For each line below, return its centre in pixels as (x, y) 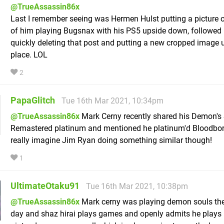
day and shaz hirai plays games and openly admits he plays (116, 214)
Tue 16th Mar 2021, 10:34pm (112, 101)
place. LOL (29, 55)
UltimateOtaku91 (45, 186)
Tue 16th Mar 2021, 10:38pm (137, 186)
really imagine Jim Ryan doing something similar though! (111, 140)
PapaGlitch (33, 100)
